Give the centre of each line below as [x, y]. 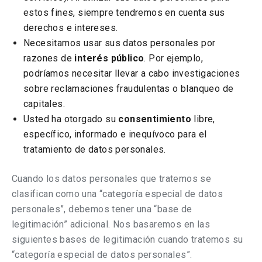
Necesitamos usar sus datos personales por [120, 43]
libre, [203, 119]
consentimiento [155, 119]
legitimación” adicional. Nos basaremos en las [111, 224]
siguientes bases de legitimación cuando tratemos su [127, 239]
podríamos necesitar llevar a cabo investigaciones [132, 73]
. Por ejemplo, [174, 58]
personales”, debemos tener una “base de [102, 209]
